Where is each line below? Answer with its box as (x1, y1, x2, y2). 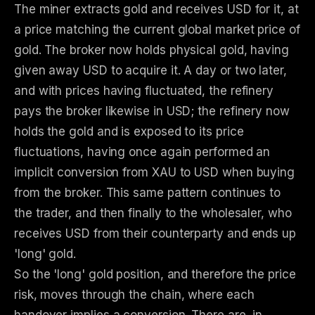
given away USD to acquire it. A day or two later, (14, 63, 287, 78)
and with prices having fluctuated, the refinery (14, 84, 274, 98)
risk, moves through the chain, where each (14, 288, 255, 302)
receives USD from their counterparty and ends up (14, 226, 296, 241)
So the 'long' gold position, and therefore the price (14, 267, 296, 282)
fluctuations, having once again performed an (14, 145, 271, 160)
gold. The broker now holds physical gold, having (14, 43, 289, 58)
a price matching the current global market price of (14, 22, 300, 37)
